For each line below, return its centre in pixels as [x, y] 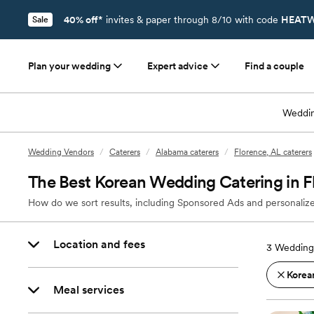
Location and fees [99, 244]
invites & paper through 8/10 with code [192, 20]
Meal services [89, 290]
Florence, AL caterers [273, 152]
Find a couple [274, 66]
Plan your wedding [69, 66]
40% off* [83, 20]
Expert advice [178, 66]
